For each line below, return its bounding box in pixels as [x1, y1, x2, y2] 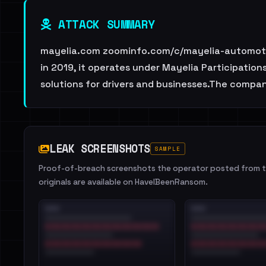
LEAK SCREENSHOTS [49, 140, 151, 157]
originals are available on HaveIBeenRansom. [39, 177, 208, 187]
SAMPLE [155, 145, 180, 153]
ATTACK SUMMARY [51, 15, 155, 33]
